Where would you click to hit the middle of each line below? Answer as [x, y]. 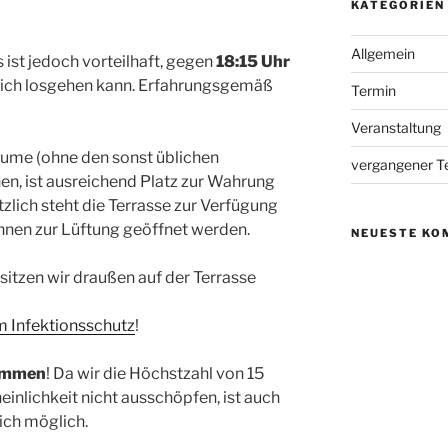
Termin [373, 91]
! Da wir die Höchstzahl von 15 [155, 374]
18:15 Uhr [251, 62]
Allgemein [382, 54]
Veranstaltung [395, 128]
